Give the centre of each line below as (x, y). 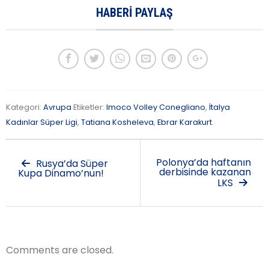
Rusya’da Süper (71, 163)
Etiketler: (89, 107)
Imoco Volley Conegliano (156, 107)
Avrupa (57, 107)
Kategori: (25, 107)
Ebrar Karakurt (185, 122)
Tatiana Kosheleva (117, 122)
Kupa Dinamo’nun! (61, 173)
